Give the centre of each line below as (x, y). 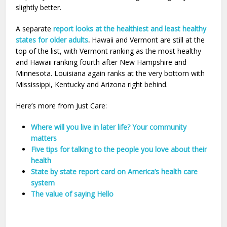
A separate (35, 29)
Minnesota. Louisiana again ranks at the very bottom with (110, 73)
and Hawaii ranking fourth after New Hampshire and (101, 62)
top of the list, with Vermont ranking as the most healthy (109, 51)
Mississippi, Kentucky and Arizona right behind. (92, 85)
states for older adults (52, 40)
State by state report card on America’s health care (115, 172)
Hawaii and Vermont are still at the (148, 40)
